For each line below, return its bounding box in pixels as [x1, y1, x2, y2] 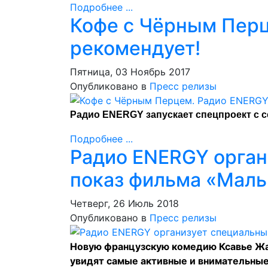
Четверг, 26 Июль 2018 [70, 197, 179, 209]
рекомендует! [70, 36, 200, 60]
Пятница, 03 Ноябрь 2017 [70, 66, 190, 78]
